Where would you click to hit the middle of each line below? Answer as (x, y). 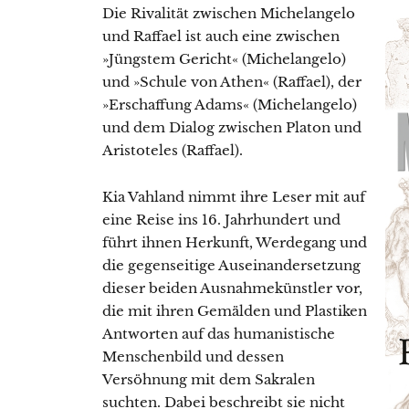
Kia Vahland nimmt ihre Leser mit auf (234, 197)
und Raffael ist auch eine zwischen (221, 37)
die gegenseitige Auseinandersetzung (231, 266)
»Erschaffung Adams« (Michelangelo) (230, 105)
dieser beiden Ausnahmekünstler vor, (232, 288)
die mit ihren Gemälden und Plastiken (235, 311)
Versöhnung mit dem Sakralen (209, 380)
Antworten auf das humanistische (219, 334)
